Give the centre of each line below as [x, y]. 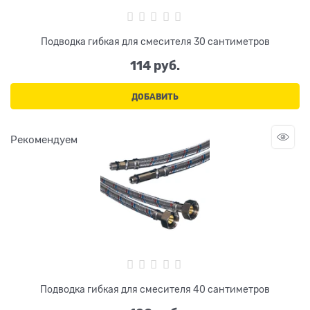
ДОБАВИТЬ [155, 97]
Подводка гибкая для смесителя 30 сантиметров [155, 42]
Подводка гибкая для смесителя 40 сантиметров [155, 289]
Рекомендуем [44, 140]
